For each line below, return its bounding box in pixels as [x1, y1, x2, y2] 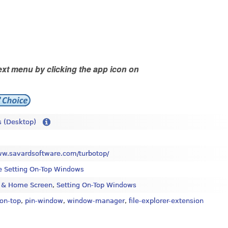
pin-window [25, 196, 63, 205]
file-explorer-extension [129, 196, 204, 205]
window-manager [67, 196, 125, 205]
